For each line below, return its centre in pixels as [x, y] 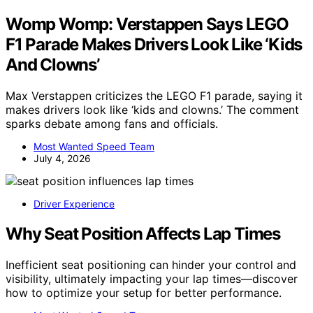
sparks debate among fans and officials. [112, 124]
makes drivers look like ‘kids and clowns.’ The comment [152, 110]
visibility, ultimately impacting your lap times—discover [152, 278]
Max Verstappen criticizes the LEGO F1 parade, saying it [154, 96]
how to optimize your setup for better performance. [144, 292]
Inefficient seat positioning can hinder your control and [151, 264]
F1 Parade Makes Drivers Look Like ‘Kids [154, 45]
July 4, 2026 [62, 159]
